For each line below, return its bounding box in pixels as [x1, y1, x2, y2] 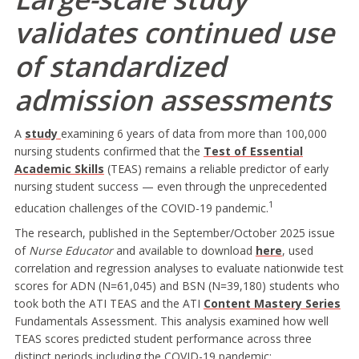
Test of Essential [203, 143, 303, 159]
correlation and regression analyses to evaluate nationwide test [14, 260, 344, 276]
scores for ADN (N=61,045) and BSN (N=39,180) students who [14, 278, 340, 294]
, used [281, 243, 313, 259]
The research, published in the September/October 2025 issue [14, 225, 335, 241]
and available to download [112, 243, 256, 259]
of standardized [14, 46, 226, 85]
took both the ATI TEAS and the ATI [14, 296, 204, 312]
